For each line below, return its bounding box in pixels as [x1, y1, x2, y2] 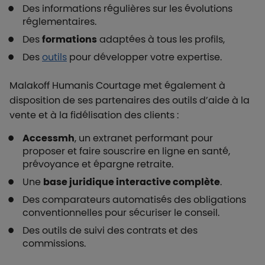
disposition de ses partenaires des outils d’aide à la [9, 93, 250, 107]
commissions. [22, 237, 86, 250]
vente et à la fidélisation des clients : [9, 108, 181, 122]
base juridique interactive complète [43, 175, 220, 189]
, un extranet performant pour [75, 131, 213, 145]
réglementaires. [22, 15, 96, 28]
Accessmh [22, 131, 75, 145]
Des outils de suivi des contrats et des [22, 224, 198, 237]
